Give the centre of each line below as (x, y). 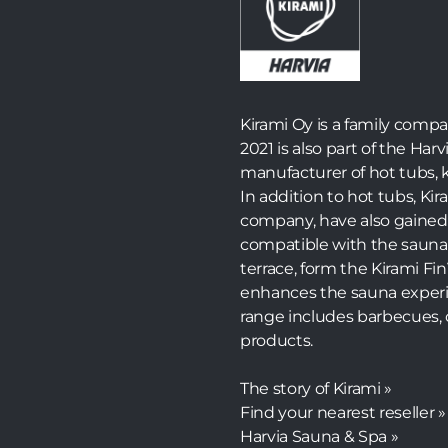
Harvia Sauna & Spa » (319, 436)
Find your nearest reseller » (343, 412)
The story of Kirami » (316, 388)
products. (277, 340)
